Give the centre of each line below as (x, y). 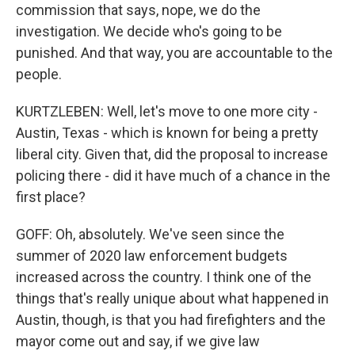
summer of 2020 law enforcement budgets (152, 256)
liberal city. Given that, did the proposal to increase (172, 154)
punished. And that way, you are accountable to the (174, 53)
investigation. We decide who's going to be (149, 31)
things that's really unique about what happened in (172, 298)
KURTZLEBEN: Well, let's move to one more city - (167, 111)
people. (39, 74)
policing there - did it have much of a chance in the (173, 176)
